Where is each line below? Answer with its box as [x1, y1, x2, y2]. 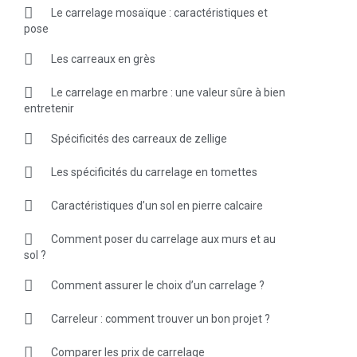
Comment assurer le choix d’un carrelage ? [50, 278, 265, 292]
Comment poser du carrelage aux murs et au [50, 232, 276, 245]
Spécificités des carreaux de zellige [50, 131, 227, 145]
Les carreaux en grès [50, 52, 155, 65]
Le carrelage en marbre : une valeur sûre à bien [50, 85, 285, 99]
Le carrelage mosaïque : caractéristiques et [50, 6, 268, 19]
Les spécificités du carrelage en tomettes [50, 165, 257, 178]
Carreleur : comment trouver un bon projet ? [50, 312, 270, 325]
